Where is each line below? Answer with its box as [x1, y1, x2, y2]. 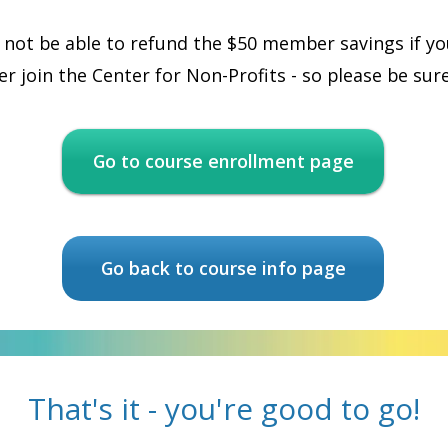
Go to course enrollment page [92, 149, 354, 173]
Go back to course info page [100, 256, 346, 280]
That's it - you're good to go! [27, 388, 420, 429]
